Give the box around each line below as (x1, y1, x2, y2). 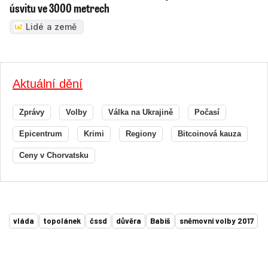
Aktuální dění (13, 77, 83, 91)
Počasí (194, 108, 220, 117)
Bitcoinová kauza (178, 129, 241, 139)
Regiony (126, 129, 156, 139)
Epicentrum (19, 129, 62, 139)
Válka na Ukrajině (108, 108, 173, 117)
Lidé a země (26, 22, 77, 32)
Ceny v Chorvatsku (19, 151, 89, 160)
